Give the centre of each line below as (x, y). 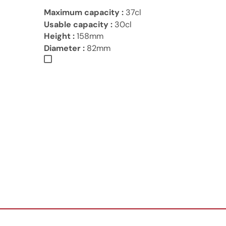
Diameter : (64, 48)
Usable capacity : (78, 24)
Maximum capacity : (84, 13)
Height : (59, 36)
